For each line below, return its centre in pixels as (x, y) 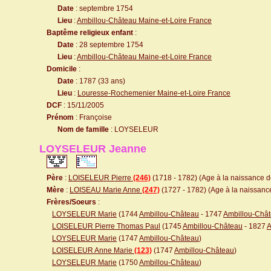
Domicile (62, 69)
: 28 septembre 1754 (109, 45)
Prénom (60, 117)
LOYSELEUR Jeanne (93, 149)
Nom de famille (83, 129)
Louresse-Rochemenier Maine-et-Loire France (154, 93)
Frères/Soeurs (71, 202)
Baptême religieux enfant (90, 33)
